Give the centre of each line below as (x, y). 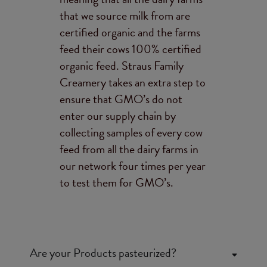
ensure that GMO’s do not (121, 99)
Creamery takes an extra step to (133, 82)
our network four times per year (133, 166)
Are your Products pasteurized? (103, 253)
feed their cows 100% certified (131, 49)
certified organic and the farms (130, 32)
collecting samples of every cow (131, 132)
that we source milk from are (125, 15)
